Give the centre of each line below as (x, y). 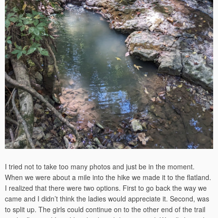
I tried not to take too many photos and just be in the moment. (100, 166)
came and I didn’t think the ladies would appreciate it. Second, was (107, 198)
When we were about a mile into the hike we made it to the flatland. (108, 177)
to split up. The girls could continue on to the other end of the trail (105, 209)
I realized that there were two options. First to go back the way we (106, 188)
